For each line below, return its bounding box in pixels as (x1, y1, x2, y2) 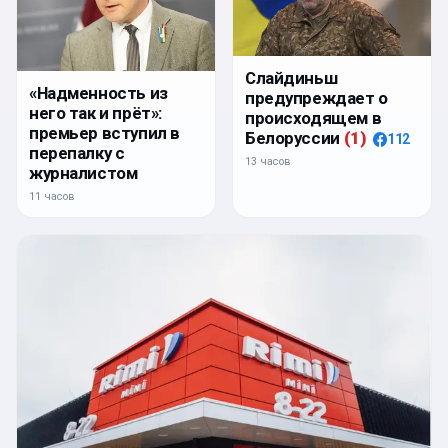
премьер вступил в (29, 122, 180, 143)
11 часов (29, 189, 75, 203)
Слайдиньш (245, 67, 338, 88)
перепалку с (29, 142, 125, 163)
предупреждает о (245, 87, 388, 108)
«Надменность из (29, 82, 168, 103)
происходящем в (245, 107, 382, 128)
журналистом (29, 162, 138, 183)
